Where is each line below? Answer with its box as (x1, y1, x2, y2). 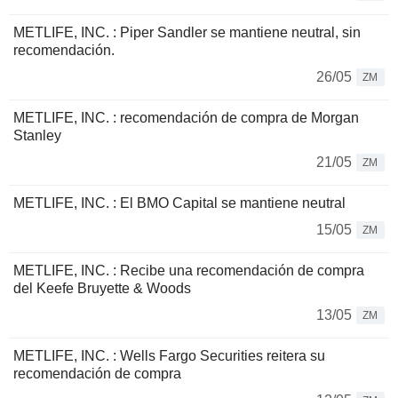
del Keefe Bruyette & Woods (13, 281, 191, 296)
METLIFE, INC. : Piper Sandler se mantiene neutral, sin (13, 25, 361, 40)
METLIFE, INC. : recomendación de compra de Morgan (13, 110, 359, 125)
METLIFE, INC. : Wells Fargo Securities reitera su (13, 348, 325, 363)
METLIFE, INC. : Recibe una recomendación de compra (13, 263, 364, 278)
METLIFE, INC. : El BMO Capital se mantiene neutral (13, 195, 346, 211)
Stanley (13, 128, 61, 143)
